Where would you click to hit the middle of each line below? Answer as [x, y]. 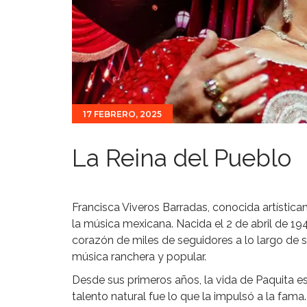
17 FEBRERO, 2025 [122, 114]
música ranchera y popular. [139, 256]
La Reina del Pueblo [182, 158]
